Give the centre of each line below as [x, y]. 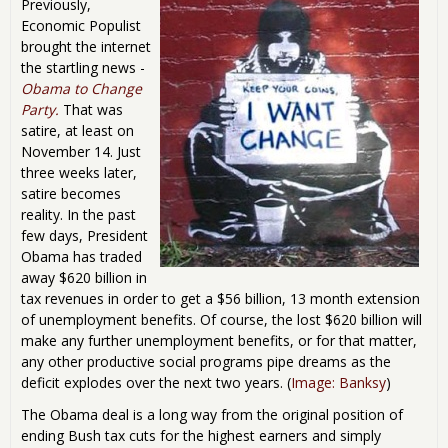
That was [91, 110]
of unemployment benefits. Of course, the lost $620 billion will [221, 320]
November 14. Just [81, 152]
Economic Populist [81, 26]
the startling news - [83, 68]
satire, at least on [77, 131]
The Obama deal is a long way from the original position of [212, 415]
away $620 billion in [84, 278]
